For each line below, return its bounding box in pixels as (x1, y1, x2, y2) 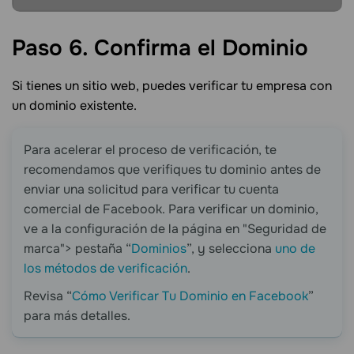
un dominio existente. (12, 96, 137, 114)
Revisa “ (24, 287, 72, 304)
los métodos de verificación (24, 259, 187, 277)
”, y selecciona (186, 239, 275, 257)
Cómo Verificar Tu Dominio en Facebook (72, 287, 308, 304)
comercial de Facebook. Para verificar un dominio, (24, 200, 318, 217)
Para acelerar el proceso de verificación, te (24, 141, 277, 158)
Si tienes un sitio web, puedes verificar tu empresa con (12, 77, 332, 94)
